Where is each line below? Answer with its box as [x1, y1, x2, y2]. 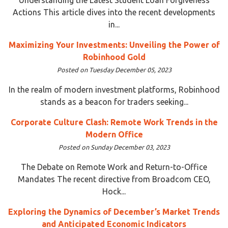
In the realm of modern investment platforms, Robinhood [8, 84, 220, 94]
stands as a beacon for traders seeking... [40, 97, 188, 106]
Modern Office [85, 129, 143, 139]
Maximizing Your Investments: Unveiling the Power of [8, 40, 220, 49]
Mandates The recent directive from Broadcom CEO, [17, 174, 211, 184]
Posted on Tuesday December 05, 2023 [56, 66, 172, 73]
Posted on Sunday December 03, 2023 [58, 143, 170, 151]
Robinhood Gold [82, 52, 146, 62]
